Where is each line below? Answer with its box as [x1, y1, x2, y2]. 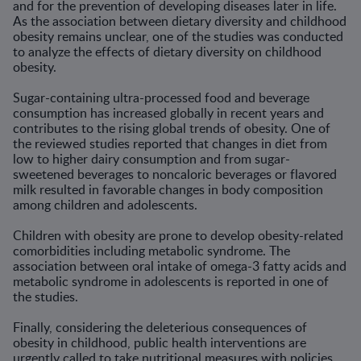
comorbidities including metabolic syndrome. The [13, 242, 290, 259]
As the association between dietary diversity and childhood [13, 12, 346, 30]
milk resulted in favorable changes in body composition [13, 180, 323, 198]
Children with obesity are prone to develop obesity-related [13, 226, 343, 244]
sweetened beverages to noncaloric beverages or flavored [13, 165, 337, 183]
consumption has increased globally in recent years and [13, 104, 324, 122]
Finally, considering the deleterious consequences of [13, 318, 307, 336]
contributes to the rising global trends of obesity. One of [13, 119, 330, 137]
